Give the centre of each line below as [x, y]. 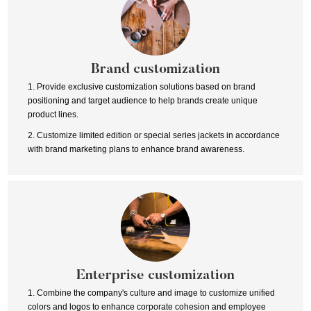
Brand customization [155, 69]
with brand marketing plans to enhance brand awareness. [136, 149]
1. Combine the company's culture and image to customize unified [151, 293]
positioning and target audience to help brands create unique [142, 100]
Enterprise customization [155, 276]
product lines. [53, 114]
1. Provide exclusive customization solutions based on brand [141, 86]
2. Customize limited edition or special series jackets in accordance [153, 135]
